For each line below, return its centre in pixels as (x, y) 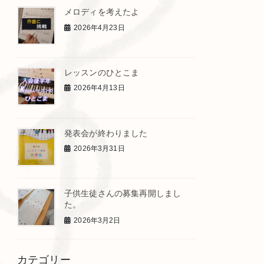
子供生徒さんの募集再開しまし (123, 194)
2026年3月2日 (97, 220)
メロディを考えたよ (102, 11)
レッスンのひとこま (102, 72)
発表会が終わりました (106, 133)
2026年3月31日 (99, 149)
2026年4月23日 (99, 27)
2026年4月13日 (99, 88)
